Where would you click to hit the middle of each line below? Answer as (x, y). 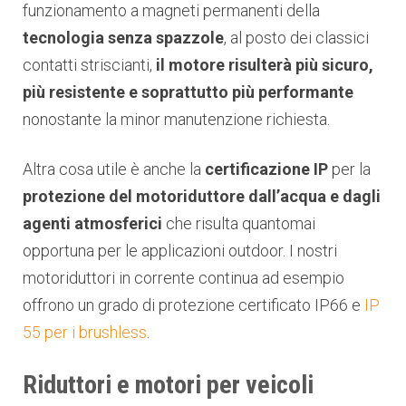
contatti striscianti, (89, 64)
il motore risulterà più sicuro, (265, 64)
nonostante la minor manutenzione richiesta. (176, 119)
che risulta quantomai (239, 223)
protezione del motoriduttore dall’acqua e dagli (202, 196)
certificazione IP (266, 169)
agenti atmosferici (92, 223)
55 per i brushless (85, 332)
